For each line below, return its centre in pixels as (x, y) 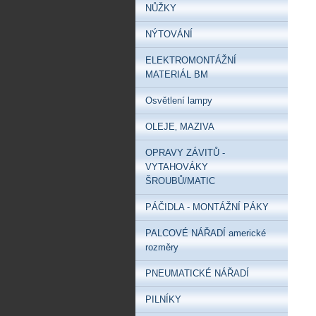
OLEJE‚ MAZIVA (180, 127)
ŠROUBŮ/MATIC (180, 181)
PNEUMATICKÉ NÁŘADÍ (197, 273)
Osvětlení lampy (179, 101)
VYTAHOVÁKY (177, 167)
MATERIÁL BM (177, 74)
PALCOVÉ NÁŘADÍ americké (206, 233)
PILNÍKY (163, 299)
